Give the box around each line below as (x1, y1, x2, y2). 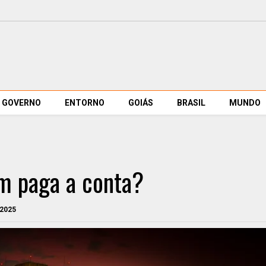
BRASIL (177, 98, 205, 107)
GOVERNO (2, 98, 41, 107)
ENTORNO (65, 98, 104, 107)
